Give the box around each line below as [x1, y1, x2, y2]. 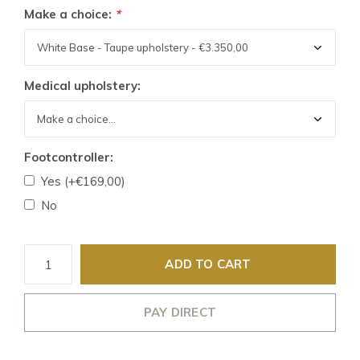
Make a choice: [24, 6, 115, 22]
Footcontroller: [24, 149, 113, 165]
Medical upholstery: [24, 78, 141, 93]
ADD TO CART [165, 256, 252, 272]
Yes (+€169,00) [41, 174, 125, 189]
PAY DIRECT [144, 305, 216, 320]
